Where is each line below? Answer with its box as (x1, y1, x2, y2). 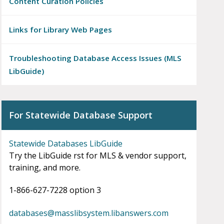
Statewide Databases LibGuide (8, 138, 122, 149)
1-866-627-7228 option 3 (8, 184, 101, 196)
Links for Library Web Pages (8, 24, 112, 35)
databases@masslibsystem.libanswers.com (8, 207, 168, 219)
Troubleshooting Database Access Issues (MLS (8, 53, 181, 63)
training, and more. (8, 162, 80, 173)
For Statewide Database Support (8, 109, 152, 121)
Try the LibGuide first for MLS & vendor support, (8, 150, 186, 161)
